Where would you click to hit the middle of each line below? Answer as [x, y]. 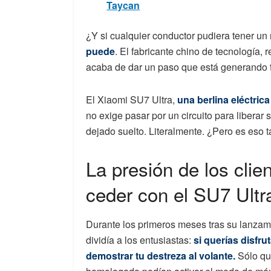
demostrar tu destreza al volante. [161, 256]
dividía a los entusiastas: [140, 240]
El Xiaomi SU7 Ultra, [132, 100]
